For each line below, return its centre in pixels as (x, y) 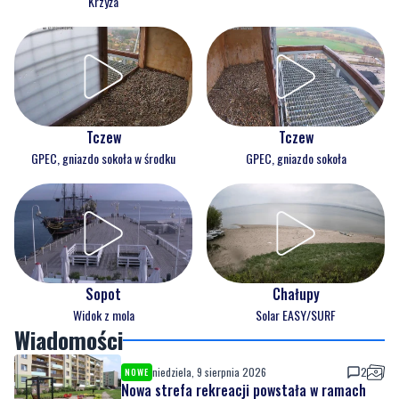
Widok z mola (103, 315)
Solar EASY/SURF (296, 315)
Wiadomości (69, 340)
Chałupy (296, 294)
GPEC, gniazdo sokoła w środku (103, 159)
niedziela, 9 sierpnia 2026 (209, 372)
